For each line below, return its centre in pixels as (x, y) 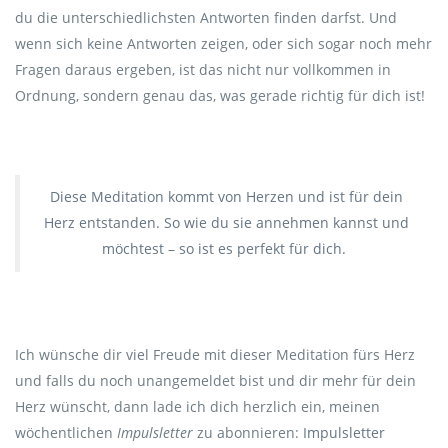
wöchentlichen (66, 432)
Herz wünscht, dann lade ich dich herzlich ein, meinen (197, 406)
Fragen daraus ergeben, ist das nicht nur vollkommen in (203, 69)
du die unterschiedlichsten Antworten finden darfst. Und (206, 17)
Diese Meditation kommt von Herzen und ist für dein (226, 196)
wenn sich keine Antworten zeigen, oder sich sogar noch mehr (223, 43)
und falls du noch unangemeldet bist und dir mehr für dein (215, 380)
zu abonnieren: (248, 432)
